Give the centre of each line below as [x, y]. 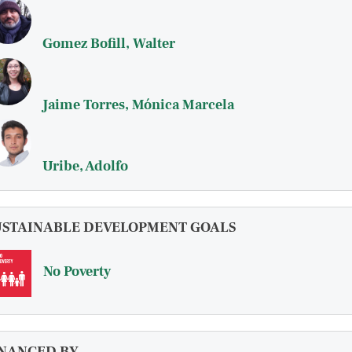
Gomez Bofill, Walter [109, 44]
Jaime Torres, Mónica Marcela [138, 105]
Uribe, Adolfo [85, 166]
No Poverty [77, 271]
